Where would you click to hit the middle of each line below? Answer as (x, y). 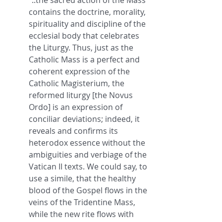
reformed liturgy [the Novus (82, 95)
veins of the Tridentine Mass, (83, 202)
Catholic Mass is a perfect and (85, 60)
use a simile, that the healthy (83, 179)
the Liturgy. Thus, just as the (82, 48)
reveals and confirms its (74, 131)
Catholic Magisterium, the (78, 83)
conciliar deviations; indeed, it (85, 119)
